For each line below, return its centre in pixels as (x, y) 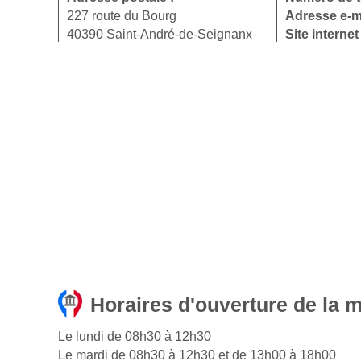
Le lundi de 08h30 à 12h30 (135, 337)
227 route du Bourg (122, 16)
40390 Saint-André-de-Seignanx (160, 35)
